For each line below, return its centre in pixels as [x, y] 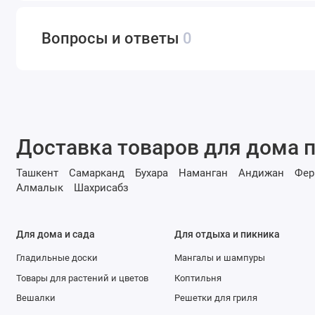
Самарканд [96, 173]
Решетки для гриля [216, 298]
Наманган [203, 173]
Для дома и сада [55, 234]
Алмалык [39, 188]
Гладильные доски [57, 257]
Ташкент [37, 173]
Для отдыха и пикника [227, 234]
